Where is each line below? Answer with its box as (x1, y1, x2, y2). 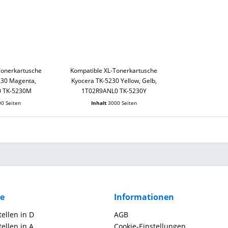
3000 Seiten (107, 99, 137, 106)
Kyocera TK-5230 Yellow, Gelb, (71, 76, 157, 85)
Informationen (114, 191, 174, 203)
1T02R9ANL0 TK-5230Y (81, 87, 147, 95)
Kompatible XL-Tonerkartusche (70, 66, 158, 75)
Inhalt (91, 99, 108, 106)
